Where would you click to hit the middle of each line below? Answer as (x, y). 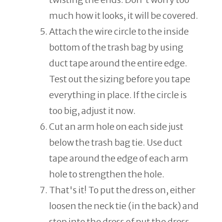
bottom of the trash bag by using (116, 48)
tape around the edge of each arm (119, 159)
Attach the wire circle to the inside (119, 32)
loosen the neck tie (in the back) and (124, 206)
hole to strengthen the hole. (107, 174)
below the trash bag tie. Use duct (116, 143)
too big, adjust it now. (92, 111)
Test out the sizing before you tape (120, 79)
